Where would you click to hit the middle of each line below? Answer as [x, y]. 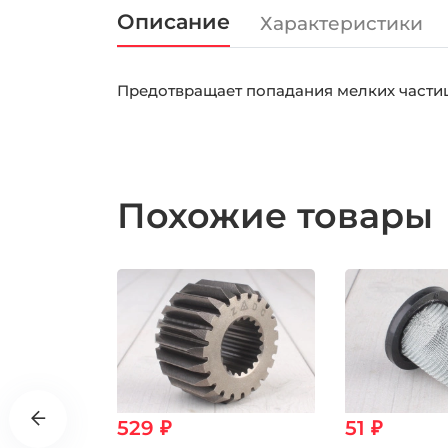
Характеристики [341, 23]
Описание [173, 22]
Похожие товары [280, 216]
